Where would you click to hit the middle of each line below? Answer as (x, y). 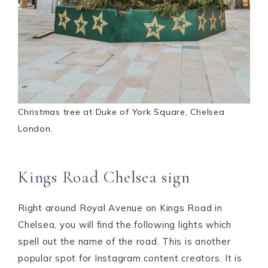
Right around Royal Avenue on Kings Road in (120, 208)
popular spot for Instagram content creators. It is (130, 258)
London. (36, 129)
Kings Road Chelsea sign (104, 177)
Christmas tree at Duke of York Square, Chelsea (121, 112)
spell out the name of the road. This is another (124, 241)
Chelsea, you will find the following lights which (125, 225)
